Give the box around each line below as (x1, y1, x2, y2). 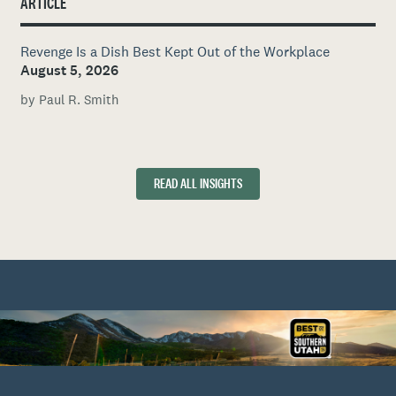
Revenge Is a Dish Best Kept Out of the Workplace (19, 42, 330, 61)
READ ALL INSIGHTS (154, 176, 242, 193)
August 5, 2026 (19, 61, 118, 80)
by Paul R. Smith (19, 90, 118, 108)
